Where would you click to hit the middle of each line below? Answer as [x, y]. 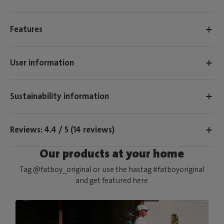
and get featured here [112, 180]
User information [42, 63]
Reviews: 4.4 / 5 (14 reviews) [62, 130]
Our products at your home [112, 153]
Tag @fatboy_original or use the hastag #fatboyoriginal [112, 169]
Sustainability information [59, 96]
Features [26, 29]
